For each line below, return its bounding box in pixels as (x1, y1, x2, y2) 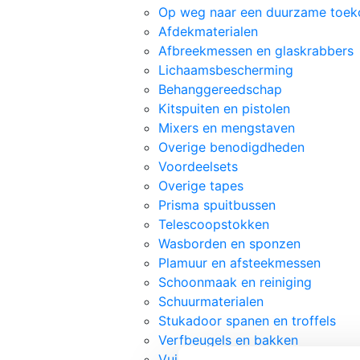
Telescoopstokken (158, 215, 269, 232)
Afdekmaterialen (158, 22, 258, 39)
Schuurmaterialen (158, 292, 264, 309)
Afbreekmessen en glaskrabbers (158, 42, 354, 59)
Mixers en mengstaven (158, 119, 295, 136)
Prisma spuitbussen (158, 196, 276, 213)
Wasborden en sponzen (158, 235, 301, 252)
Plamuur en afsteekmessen (158, 254, 321, 271)
